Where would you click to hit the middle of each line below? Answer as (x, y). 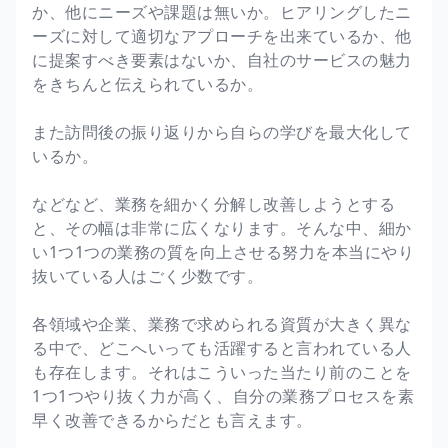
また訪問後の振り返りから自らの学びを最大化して (222, 131)
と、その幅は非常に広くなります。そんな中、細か (222, 227)
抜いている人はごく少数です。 (147, 275)
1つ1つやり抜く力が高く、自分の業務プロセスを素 (223, 395)
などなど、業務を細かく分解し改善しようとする (213, 203)
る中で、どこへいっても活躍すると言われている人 (222, 347)
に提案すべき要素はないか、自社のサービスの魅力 (222, 59)
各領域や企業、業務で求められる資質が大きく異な (222, 323)
